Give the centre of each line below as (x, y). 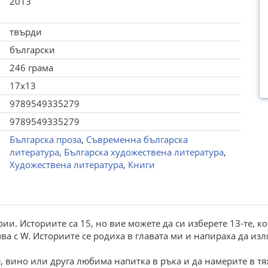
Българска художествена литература (144, 152)
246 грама (31, 68)
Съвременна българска (137, 139)
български (32, 50)
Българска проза (45, 139)
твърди (25, 32)
